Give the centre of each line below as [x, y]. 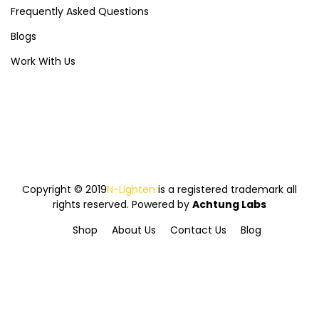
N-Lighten [131, 189]
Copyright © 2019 [64, 189]
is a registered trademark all [226, 189]
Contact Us [198, 230]
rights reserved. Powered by [122, 204]
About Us [134, 230]
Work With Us [43, 61]
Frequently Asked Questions [80, 11]
